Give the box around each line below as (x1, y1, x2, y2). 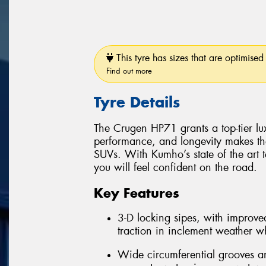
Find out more (106, 65, 152, 76)
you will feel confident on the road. (94, 160, 257, 175)
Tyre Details (94, 92, 180, 112)
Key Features (94, 184, 179, 201)
